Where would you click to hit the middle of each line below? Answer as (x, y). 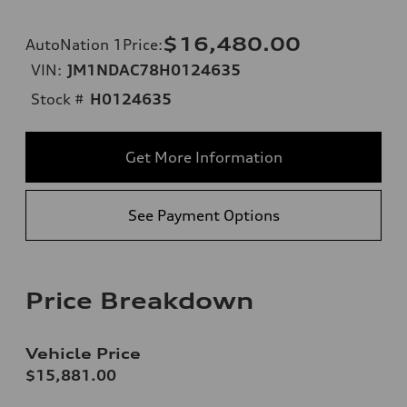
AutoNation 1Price (92, 44)
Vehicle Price (83, 353)
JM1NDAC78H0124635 (154, 69)
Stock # (58, 99)
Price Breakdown (139, 300)
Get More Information (203, 157)
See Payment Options (203, 215)
